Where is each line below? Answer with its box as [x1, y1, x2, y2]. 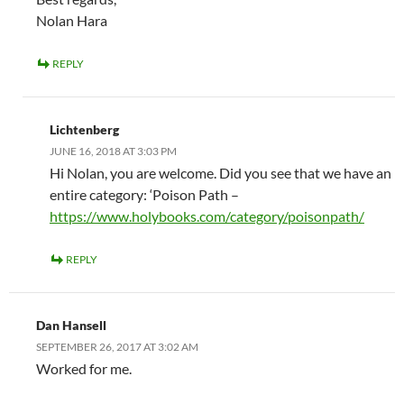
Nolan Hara [36, 11, 107, 29]
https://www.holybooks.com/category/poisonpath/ [50, 207, 364, 225]
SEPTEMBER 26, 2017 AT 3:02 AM [36, 339, 198, 353]
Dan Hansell [36, 317, 106, 333]
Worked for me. [36, 359, 132, 377]
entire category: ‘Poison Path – [50, 185, 239, 203]
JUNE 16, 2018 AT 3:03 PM [50, 143, 177, 158]
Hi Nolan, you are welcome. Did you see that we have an [50, 163, 391, 181]
